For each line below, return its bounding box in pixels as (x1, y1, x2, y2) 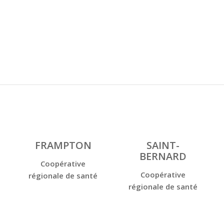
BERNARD (139, 149, 187, 163)
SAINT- (146, 138, 180, 152)
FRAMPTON (34, 138, 91, 152)
